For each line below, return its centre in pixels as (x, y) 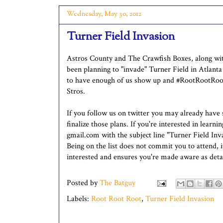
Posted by (83, 183)
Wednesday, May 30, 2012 (104, 14)
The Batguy (117, 183)
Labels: (79, 199)
